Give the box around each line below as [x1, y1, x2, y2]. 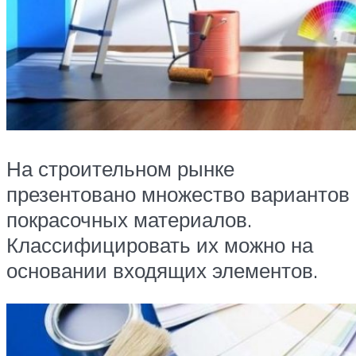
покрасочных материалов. [6, 207, 252, 232]
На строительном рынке [6, 156, 234, 181]
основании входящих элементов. [6, 257, 318, 283]
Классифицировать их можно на [6, 232, 313, 257]
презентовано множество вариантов [6, 181, 350, 207]
